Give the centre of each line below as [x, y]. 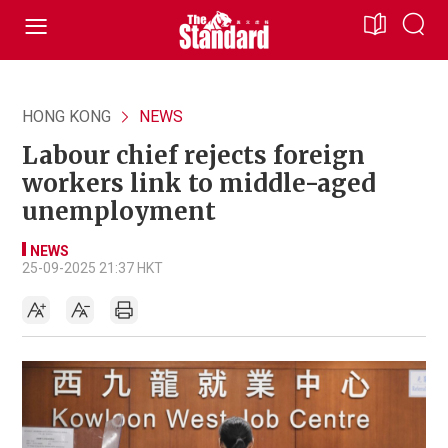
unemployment [119, 211]
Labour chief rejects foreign [193, 155]
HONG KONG [66, 116]
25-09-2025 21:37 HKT [92, 268]
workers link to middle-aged [199, 183]
